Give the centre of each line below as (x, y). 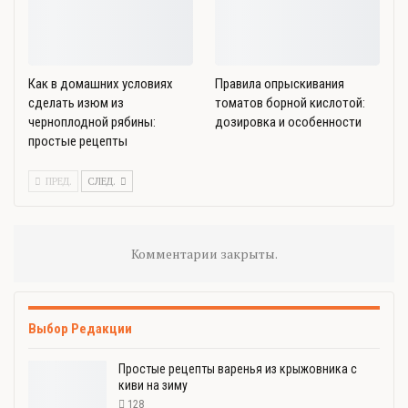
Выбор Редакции (80, 329)
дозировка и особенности (288, 122)
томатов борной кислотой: (290, 103)
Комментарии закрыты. (204, 254)
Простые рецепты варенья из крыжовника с (238, 368)
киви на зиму (153, 385)
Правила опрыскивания (280, 84)
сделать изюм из (76, 103)
